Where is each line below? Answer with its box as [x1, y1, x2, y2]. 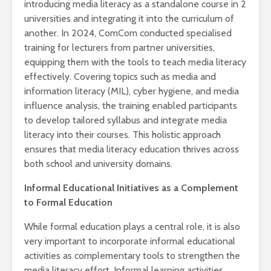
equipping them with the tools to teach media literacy [24, 56, 246, 68]
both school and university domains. [24, 158, 172, 170]
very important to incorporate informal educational [24, 235, 235, 247]
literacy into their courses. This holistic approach [24, 129, 221, 141]
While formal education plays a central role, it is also [24, 221, 240, 233]
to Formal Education [24, 197, 113, 209]
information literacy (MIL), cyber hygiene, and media [24, 85, 239, 97]
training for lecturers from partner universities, [24, 42, 215, 54]
